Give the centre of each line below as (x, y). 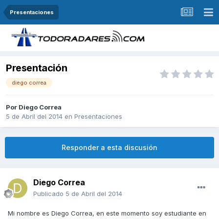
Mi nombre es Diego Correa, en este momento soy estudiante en (107, 213)
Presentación (37, 68)
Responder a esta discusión (109, 148)
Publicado (49, 194)
